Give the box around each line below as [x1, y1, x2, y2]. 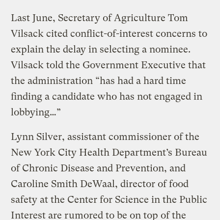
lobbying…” [11, 106, 61, 118]
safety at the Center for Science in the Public [11, 193, 208, 205]
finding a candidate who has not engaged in [11, 90, 203, 102]
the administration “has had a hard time [11, 75, 187, 86]
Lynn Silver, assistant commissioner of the [11, 131, 200, 142]
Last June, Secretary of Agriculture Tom [11, 12, 189, 24]
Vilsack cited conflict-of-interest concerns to [11, 27, 208, 39]
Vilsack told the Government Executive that [11, 59, 206, 71]
